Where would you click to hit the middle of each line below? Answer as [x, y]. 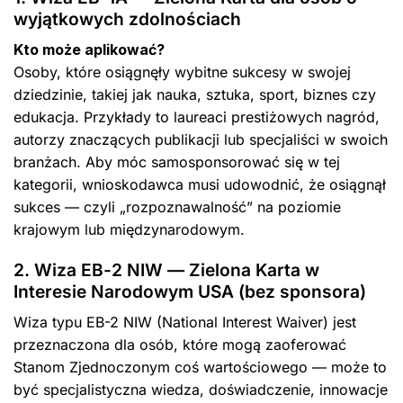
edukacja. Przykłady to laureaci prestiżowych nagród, [197, 116]
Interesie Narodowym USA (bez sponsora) [190, 292]
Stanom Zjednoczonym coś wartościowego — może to [200, 367]
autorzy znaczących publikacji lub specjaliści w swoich [201, 139]
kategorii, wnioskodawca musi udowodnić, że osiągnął [200, 184]
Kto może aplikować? [89, 49]
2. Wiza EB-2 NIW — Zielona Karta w [166, 270]
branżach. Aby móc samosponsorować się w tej [177, 161]
